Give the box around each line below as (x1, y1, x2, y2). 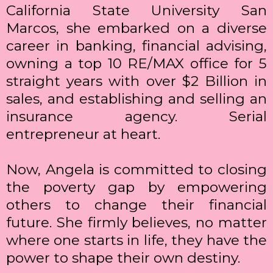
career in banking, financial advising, (6, 37, 267, 55)
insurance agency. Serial (6, 108, 267, 126)
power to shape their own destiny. (6, 249, 240, 267)
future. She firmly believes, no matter (6, 214, 267, 232)
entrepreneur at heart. (6, 126, 160, 143)
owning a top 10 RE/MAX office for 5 (6, 55, 267, 73)
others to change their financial (6, 196, 267, 214)
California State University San (6, 2, 267, 19)
